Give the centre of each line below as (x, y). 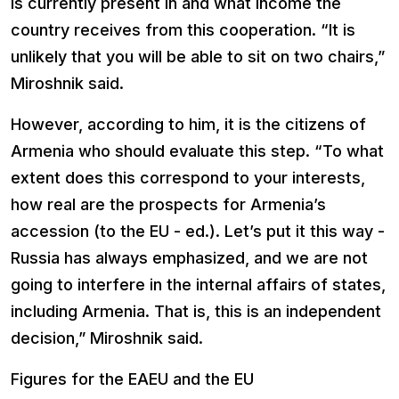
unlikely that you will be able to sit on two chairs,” (198, 57)
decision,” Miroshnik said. (107, 338)
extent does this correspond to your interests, (188, 178)
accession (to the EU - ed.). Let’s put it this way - (198, 232)
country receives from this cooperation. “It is (183, 30)
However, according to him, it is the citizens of (188, 125)
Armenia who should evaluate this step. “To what (197, 151)
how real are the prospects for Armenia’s (168, 205)
